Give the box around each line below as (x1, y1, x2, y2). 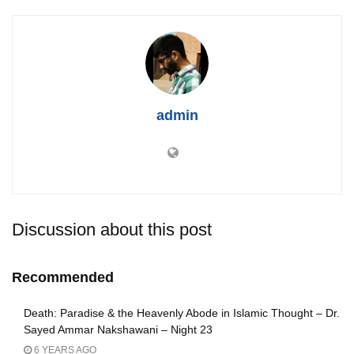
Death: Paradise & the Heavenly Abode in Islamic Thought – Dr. (24, 306, 340, 319)
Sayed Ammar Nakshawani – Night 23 (24, 322, 213, 336)
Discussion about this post (12, 219, 212, 239)
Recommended (12, 269, 114, 285)
